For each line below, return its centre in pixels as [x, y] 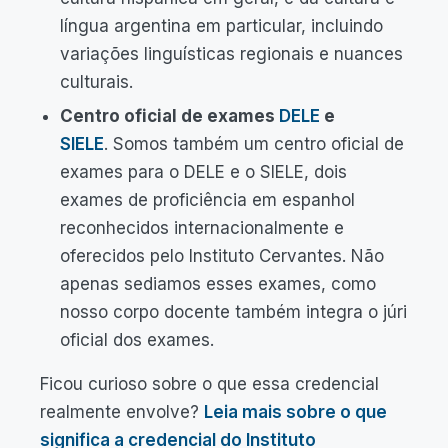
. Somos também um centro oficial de [254, 144]
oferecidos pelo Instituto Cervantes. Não [222, 256]
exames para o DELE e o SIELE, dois [203, 172]
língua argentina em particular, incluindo [221, 26]
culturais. [96, 82]
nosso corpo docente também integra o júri [233, 312]
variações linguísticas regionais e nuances [231, 54]
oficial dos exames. [137, 340]
